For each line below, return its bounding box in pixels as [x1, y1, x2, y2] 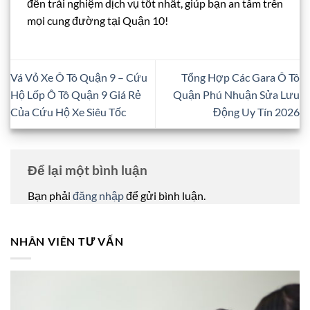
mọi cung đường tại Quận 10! [27, 13, 168, 27]
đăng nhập [73, 189, 124, 203]
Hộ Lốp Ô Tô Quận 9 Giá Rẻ [10, 87, 141, 101]
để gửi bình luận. [124, 189, 206, 203]
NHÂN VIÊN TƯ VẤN [10, 235, 124, 248]
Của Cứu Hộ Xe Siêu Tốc [10, 104, 126, 118]
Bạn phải [28, 189, 73, 203]
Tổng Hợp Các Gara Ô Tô [181, 70, 300, 84]
